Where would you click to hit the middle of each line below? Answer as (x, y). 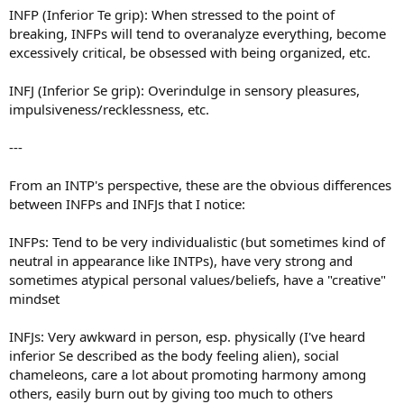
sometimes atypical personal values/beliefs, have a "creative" (197, 280)
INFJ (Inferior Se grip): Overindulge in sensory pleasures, (184, 91)
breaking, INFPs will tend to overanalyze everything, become (197, 34)
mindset (34, 299)
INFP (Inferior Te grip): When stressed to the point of (172, 15)
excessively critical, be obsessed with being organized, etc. (190, 53)
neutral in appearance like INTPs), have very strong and (181, 261)
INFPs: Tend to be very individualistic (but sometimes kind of (197, 242)
